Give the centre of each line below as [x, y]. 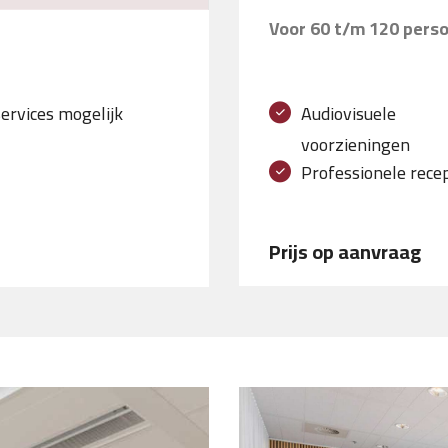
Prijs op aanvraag [345, 252]
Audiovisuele [348, 114]
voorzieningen [355, 145]
